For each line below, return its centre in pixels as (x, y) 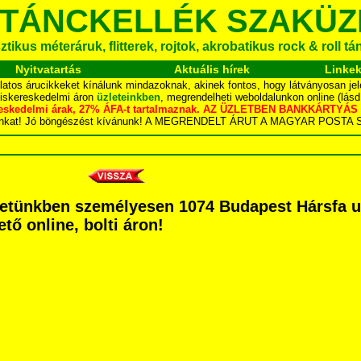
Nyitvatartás (48, 69)
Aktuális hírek (212, 69)
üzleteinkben (129, 97)
